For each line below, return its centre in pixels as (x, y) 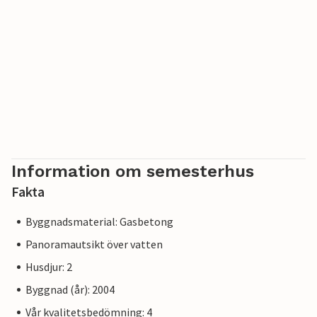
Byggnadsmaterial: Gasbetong (99, 222)
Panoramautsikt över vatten (94, 244)
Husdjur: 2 (49, 267)
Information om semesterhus (133, 172)
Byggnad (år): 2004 (70, 290)
